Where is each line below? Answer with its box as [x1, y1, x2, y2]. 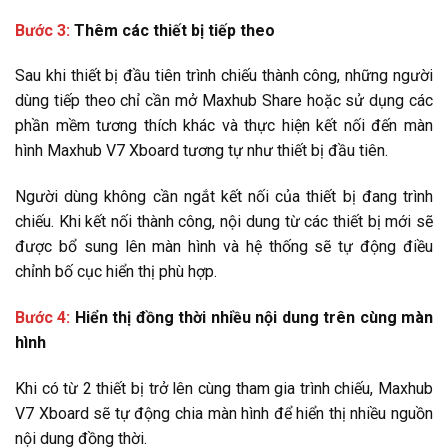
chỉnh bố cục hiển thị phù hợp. [15, 262, 217, 282]
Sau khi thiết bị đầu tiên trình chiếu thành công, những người [15, 66, 433, 86]
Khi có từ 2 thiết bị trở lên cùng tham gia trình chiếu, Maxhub [15, 378, 433, 398]
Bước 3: [15, 20, 70, 40]
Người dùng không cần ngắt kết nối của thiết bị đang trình [15, 187, 433, 207]
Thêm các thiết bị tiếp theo [70, 20, 275, 40]
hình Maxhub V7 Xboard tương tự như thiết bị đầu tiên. [15, 141, 388, 161]
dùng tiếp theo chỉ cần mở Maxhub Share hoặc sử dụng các [15, 91, 433, 111]
